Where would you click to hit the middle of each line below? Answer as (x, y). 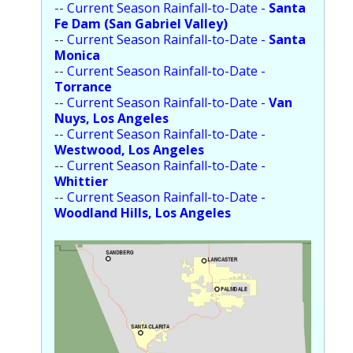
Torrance (83, 86)
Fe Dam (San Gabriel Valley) (141, 23)
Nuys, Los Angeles (111, 118)
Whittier (81, 181)
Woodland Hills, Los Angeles (143, 212)
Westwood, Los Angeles (129, 149)
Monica (77, 55)
